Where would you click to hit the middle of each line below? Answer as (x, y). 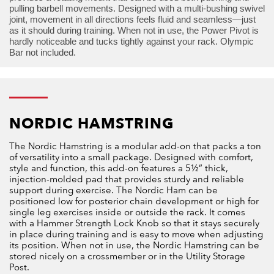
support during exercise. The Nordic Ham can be (113, 191)
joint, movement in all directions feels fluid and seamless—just (132, 20)
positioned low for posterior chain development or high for (134, 202)
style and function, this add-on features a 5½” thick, (119, 168)
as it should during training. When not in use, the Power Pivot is (134, 31)
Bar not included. (43, 53)
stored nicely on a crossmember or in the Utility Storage (127, 257)
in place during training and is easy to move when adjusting (136, 235)
